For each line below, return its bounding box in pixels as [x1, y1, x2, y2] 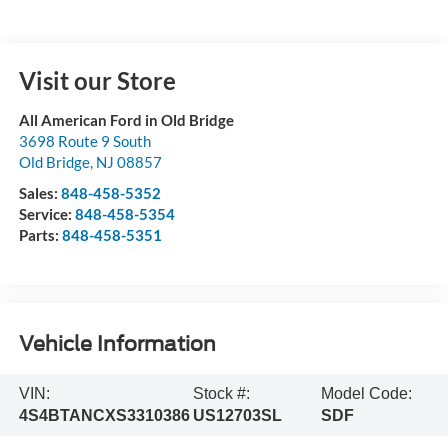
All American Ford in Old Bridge [18, 110, 234, 129]
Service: [18, 204, 75, 223]
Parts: [18, 225, 62, 244]
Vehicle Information [18, 332, 216, 357]
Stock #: [193, 384, 251, 402]
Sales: [18, 183, 61, 202]
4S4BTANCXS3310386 [18, 406, 190, 424]
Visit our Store [18, 65, 176, 95]
